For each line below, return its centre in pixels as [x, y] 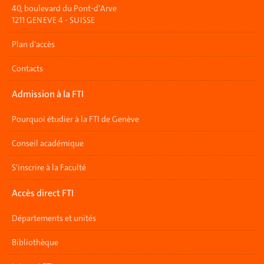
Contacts [27, 68]
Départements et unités [54, 218]
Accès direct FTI [43, 193]
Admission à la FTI [48, 94]
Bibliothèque [35, 242]
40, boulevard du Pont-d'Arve [64, 8]
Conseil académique [48, 143]
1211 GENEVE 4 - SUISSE [53, 20]
